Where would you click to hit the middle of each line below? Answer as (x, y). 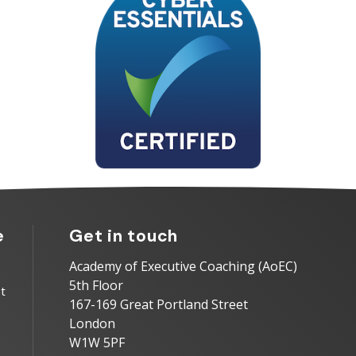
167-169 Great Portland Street (159, 305)
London (92, 324)
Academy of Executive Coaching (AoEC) (183, 267)
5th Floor (96, 286)
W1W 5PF (97, 343)
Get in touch (124, 236)
